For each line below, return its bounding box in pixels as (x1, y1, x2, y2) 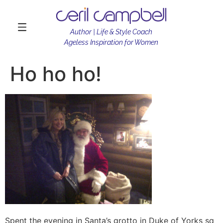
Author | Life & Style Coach (70, 28, 153, 36)
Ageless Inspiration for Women (64, 38, 159, 47)
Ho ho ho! (10, 62, 102, 87)
